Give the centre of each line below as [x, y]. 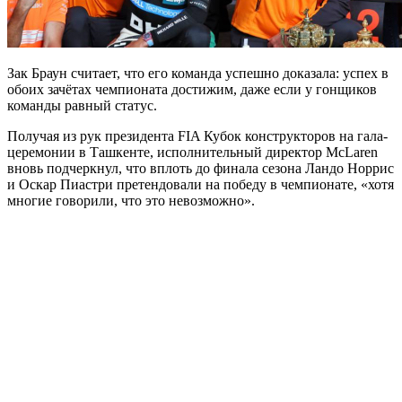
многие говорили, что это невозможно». [133, 201]
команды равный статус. [84, 106]
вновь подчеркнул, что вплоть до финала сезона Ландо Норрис [201, 169]
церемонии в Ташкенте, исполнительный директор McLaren [192, 153]
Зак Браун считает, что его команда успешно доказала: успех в [198, 74]
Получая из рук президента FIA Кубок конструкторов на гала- [197, 136]
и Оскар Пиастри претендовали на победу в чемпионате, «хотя [201, 185]
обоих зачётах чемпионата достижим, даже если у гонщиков [192, 90]
